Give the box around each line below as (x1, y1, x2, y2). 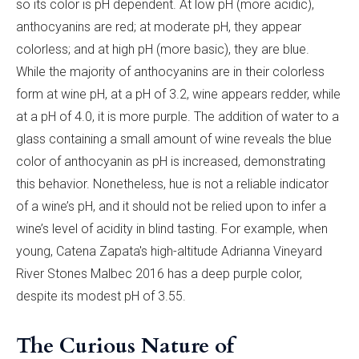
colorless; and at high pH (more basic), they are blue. (16, 41, 309, 57)
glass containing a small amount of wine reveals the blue (16, 131, 332, 147)
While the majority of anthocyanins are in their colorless (16, 63, 325, 79)
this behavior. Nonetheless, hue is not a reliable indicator (16, 175, 329, 192)
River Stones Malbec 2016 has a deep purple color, (16, 265, 302, 281)
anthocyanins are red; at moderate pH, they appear (16, 18, 301, 34)
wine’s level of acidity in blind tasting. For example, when (16, 220, 328, 236)
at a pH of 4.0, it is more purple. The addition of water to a (16, 108, 339, 124)
